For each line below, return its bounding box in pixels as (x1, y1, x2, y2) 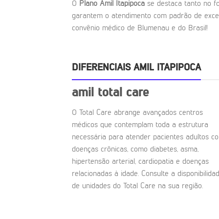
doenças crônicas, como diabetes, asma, (72, 146, 198, 154)
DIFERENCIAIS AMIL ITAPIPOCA (72, 63, 201, 73)
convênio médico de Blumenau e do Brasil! (72, 24, 208, 33)
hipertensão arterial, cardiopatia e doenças (72, 158, 209, 166)
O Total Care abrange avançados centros (72, 109, 203, 117)
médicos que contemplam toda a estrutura (72, 121, 208, 130)
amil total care (72, 86, 149, 99)
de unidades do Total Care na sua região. (72, 182, 203, 191)
